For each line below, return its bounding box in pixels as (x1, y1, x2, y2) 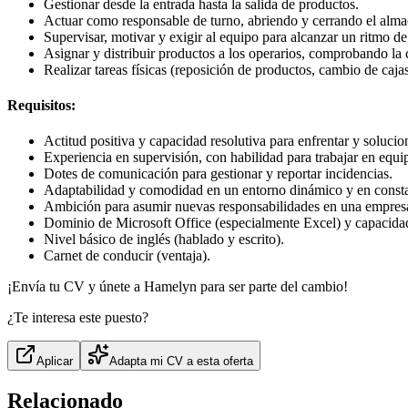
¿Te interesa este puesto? (7, 310, 148, 326)
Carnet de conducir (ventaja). (44, 248, 210, 264)
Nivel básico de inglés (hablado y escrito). (44, 231, 284, 248)
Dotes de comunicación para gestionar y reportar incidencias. (44, 166, 393, 182)
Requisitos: (7, 97, 76, 114)
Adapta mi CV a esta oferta (109, 354, 253, 369)
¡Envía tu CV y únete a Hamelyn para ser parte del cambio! (7, 279, 348, 295)
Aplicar (36, 354, 73, 369)
